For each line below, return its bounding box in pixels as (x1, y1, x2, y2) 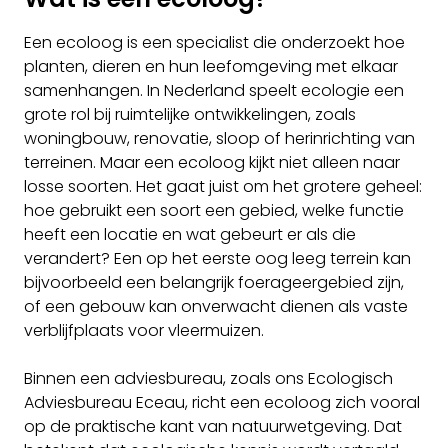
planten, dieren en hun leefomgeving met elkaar (24, 54, 398, 78)
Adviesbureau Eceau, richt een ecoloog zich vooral (24, 390, 420, 414)
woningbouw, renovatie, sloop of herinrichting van (24, 126, 415, 150)
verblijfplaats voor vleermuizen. (24, 318, 264, 342)
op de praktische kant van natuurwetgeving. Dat (24, 414, 402, 438)
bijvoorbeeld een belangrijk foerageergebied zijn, (24, 270, 404, 294)
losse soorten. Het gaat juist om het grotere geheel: (24, 174, 422, 198)
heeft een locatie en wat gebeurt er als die (24, 222, 356, 246)
